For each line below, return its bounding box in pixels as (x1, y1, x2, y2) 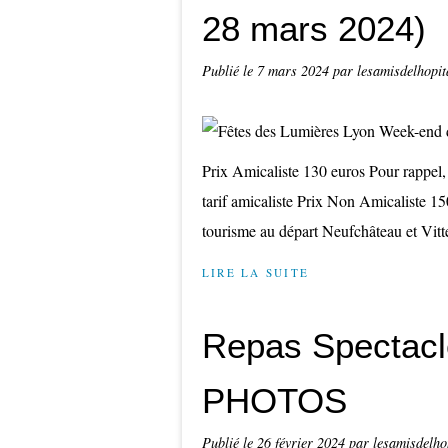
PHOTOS (202, 381, 347, 420)
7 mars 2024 (257, 61, 333, 80)
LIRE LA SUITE (202, 265, 310, 280)
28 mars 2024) (202, 9, 426, 48)
